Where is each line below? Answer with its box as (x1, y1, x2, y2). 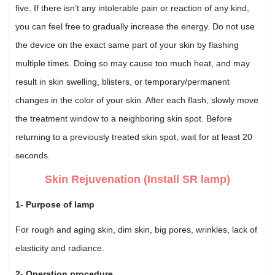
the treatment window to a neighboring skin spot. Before (15, 113, 233, 123)
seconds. (15, 150, 51, 160)
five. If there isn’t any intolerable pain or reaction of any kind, (15, 2, 250, 13)
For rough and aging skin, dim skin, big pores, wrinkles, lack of (15, 225, 258, 235)
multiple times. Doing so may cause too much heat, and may (15, 58, 250, 68)
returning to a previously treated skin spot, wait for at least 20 (15, 131, 253, 142)
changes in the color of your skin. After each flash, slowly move (15, 95, 259, 105)
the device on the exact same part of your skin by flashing (15, 39, 239, 50)
